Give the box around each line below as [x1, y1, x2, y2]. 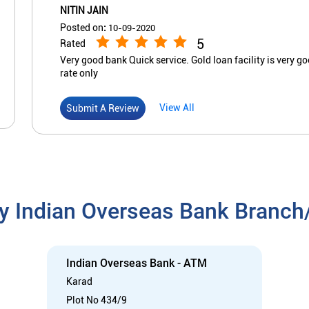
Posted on [60, 21, 103, 33]
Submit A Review [66, 102, 139, 114]
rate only [60, 67, 98, 79]
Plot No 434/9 [66, 294, 127, 306]
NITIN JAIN [60, 4, 108, 16]
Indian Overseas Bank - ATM [66, 256, 207, 270]
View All [159, 102, 195, 114]
